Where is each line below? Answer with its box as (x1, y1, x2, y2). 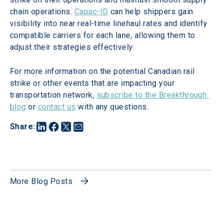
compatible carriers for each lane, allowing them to (10, 31, 197, 40)
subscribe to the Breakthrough (96, 90, 209, 100)
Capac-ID (74, 7, 109, 16)
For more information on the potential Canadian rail (10, 67, 197, 76)
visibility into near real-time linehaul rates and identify (10, 19, 210, 28)
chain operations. (10, 7, 74, 16)
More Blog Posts (10, 177, 73, 186)
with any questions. (75, 102, 149, 111)
